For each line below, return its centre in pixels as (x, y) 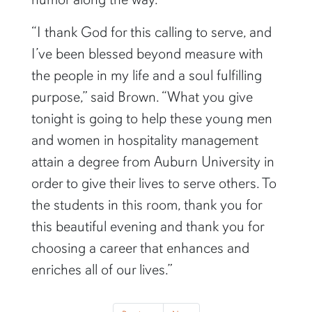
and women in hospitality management (145, 140)
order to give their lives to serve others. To (154, 183)
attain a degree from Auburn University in (153, 161)
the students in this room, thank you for (146, 204)
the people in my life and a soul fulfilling (146, 75)
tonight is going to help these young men (151, 118)
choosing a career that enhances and (140, 248)
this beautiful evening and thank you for (147, 226)
